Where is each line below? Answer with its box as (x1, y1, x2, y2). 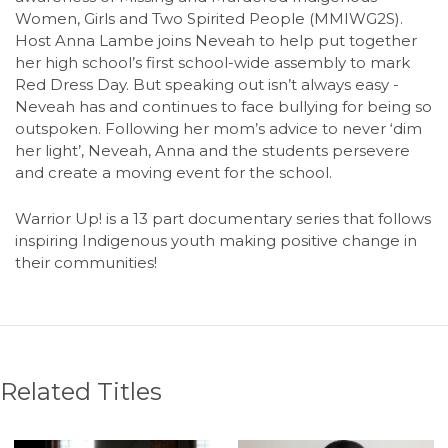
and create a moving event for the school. (15, 163, 332, 183)
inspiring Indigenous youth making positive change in (15, 230, 417, 250)
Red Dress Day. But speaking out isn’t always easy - (15, 75, 399, 95)
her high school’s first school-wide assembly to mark (15, 53, 410, 73)
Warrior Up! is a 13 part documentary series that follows (15, 208, 431, 228)
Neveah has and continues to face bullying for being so (15, 97, 432, 117)
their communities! (15, 252, 157, 272)
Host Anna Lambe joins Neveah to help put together (15, 31, 417, 51)
